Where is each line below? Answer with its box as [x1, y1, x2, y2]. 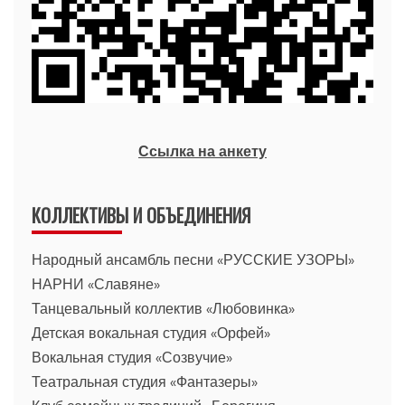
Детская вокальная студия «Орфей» [32, 323, 270, 342]
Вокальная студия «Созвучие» [32, 347, 232, 366]
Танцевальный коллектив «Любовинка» [32, 298, 295, 317]
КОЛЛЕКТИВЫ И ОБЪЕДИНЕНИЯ [32, 201, 250, 229]
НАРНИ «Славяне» [32, 274, 160, 293]
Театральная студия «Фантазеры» [32, 372, 258, 391]
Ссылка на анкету [138, 141, 267, 160]
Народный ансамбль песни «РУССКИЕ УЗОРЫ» [32, 250, 354, 268]
